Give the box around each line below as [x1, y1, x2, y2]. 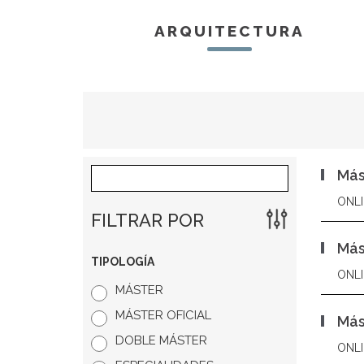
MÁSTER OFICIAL [115, 308, 211, 323]
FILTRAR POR [91, 210, 204, 231]
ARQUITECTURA [154, 22, 305, 40]
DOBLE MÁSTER [115, 333, 207, 348]
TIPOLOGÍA [91, 255, 154, 268]
